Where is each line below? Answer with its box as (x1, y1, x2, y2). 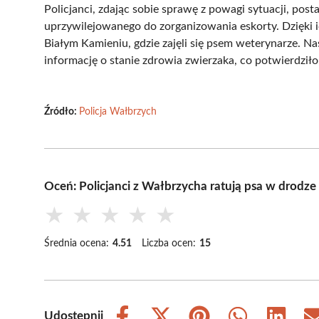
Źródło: (44, 106, 79, 117)
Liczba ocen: (142, 238, 196, 249)
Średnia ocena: (44, 238, 109, 249)
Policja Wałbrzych (79, 106, 157, 117)
